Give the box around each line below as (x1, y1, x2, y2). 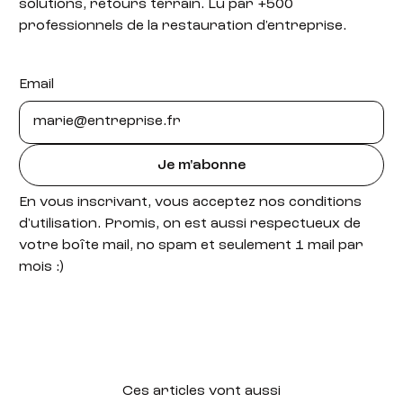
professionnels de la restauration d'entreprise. (19, 18, 347, 33)
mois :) (19, 260, 65, 275)
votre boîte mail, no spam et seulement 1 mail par (19, 238, 364, 254)
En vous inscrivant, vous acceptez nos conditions (19, 195, 363, 210)
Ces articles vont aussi (121, 384, 281, 399)
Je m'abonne (157, 157, 246, 173)
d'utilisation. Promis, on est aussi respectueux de (19, 217, 362, 232)
